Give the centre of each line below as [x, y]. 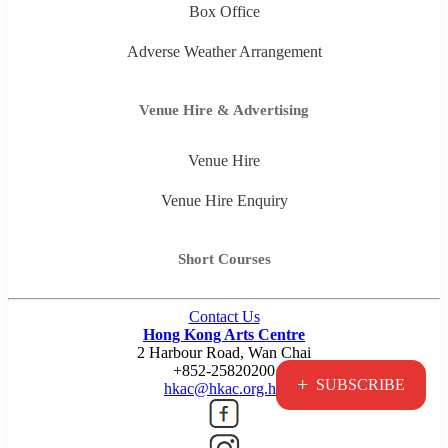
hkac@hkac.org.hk [224, 389]
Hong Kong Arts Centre [224, 335]
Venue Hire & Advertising [224, 110]
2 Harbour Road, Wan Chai [224, 353]
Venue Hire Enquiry [224, 201]
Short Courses [224, 259]
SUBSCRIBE [360, 384]
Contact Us [224, 317]
